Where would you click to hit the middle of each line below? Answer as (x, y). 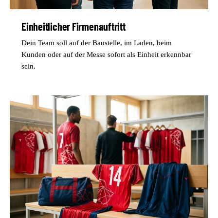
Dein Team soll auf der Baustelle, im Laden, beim (97, 43)
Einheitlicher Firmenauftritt (73, 26)
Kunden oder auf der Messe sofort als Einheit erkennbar (106, 54)
